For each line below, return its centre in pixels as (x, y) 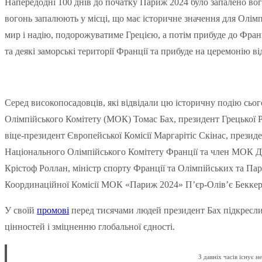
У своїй (21, 211)
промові (53, 211)
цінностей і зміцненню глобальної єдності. (90, 227)
